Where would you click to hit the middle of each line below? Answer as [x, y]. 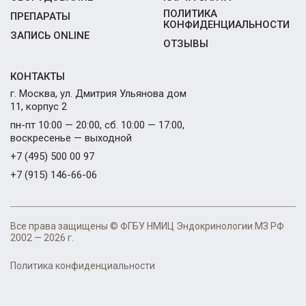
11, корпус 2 [39, 106]
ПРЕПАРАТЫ [40, 16]
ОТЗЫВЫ [186, 43]
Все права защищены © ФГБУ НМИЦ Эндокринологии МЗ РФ [147, 226]
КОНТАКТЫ [38, 76]
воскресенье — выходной [71, 138]
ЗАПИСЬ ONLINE [50, 35]
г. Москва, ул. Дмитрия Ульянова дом [98, 93]
